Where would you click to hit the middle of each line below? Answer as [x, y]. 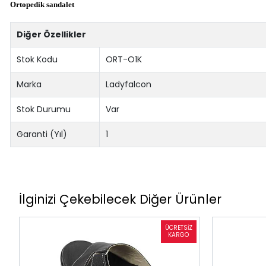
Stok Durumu [44, 109]
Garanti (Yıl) [42, 134]
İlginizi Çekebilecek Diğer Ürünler [120, 199]
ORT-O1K [124, 59]
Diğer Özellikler [52, 34]
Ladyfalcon [129, 84]
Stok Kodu [37, 59]
